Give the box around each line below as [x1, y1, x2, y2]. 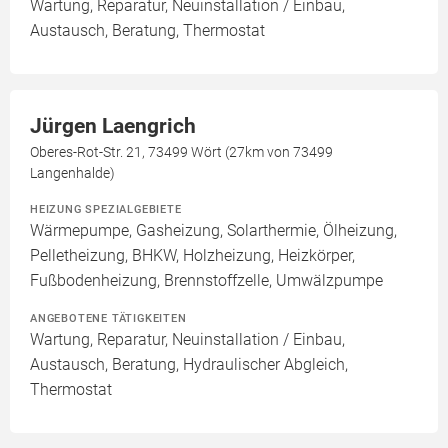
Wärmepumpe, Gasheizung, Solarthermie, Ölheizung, [30, 221, 397, 240]
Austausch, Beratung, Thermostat [30, 21, 265, 40]
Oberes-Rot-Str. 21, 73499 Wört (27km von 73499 [30, 144, 333, 160]
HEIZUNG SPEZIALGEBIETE [30, 202, 182, 216]
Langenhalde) [30, 165, 115, 181]
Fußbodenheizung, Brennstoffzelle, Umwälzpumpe [30, 271, 383, 290]
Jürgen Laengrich [30, 114, 196, 138]
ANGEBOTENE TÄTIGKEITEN [30, 311, 187, 325]
